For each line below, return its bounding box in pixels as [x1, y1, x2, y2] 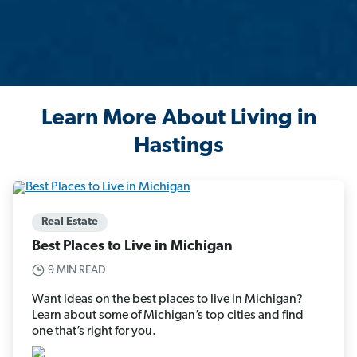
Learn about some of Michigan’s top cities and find [32, 308, 304, 322]
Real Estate [41, 215, 98, 228]
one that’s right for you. [32, 324, 156, 338]
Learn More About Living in [41, 108, 316, 131]
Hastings [133, 135, 224, 159]
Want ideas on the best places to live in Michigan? [32, 292, 303, 306]
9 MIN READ [48, 264, 106, 277]
